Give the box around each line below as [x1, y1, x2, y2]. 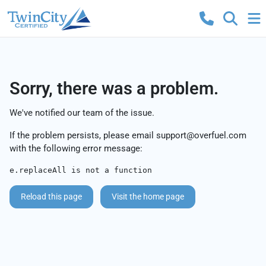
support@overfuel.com [156, 130, 246, 141]
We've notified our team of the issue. [9, 107, 154, 118]
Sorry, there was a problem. [9, 78, 218, 99]
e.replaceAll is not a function [9, 166, 152, 175]
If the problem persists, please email [9, 130, 156, 141]
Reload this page [21, 192, 82, 201]
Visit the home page [112, 192, 184, 201]
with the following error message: [9, 143, 142, 154]
